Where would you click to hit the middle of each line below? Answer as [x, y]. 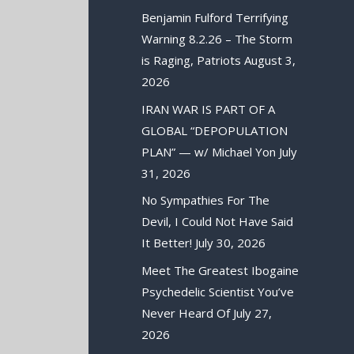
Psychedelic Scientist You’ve [218, 291]
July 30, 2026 [231, 243]
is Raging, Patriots [192, 60]
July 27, [253, 313]
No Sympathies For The [206, 200]
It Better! [167, 243]
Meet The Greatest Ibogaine [220, 270]
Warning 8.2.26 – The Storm [217, 39]
